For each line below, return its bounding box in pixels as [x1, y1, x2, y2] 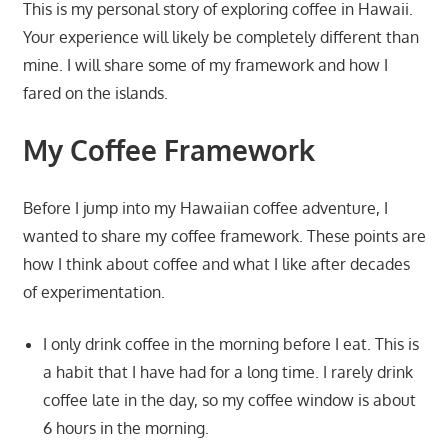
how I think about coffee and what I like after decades [22, 253, 410, 274]
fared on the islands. [22, 82, 168, 103]
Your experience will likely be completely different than [22, 26, 419, 47]
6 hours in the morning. [42, 417, 209, 438]
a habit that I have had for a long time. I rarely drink [42, 361, 413, 382]
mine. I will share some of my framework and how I [22, 54, 388, 75]
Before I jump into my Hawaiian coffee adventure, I [22, 197, 388, 218]
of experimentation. [22, 281, 165, 302]
